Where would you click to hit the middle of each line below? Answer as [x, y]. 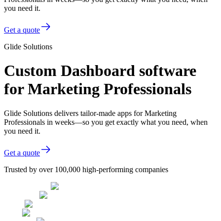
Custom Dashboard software [100, 71]
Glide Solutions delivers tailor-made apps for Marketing [90, 113]
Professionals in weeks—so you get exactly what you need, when [106, 122]
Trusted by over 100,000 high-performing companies [86, 169]
